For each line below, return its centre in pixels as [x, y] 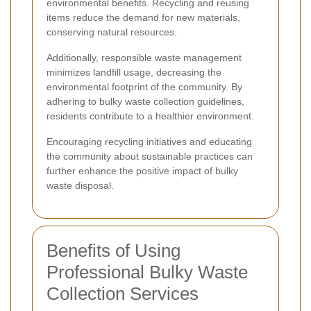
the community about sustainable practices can [150, 156]
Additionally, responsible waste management [144, 57]
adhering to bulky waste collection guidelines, [145, 101]
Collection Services [123, 293]
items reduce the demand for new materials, [143, 17]
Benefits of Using [114, 250]
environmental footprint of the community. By [144, 86]
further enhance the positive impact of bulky [142, 170]
